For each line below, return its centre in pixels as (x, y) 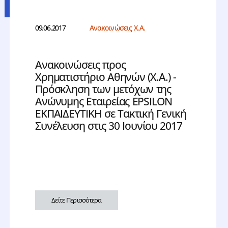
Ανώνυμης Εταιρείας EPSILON (103, 102)
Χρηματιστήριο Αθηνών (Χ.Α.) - (105, 77)
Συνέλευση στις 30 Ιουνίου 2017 (109, 126)
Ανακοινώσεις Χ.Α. (117, 28)
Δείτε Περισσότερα (77, 200)
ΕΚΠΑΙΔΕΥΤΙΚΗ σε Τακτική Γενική (110, 114)
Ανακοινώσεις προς (80, 65)
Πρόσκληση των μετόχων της (103, 89)
